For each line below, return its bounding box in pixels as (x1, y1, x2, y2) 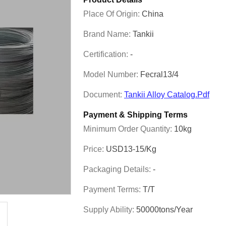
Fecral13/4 (140, 70, 179, 79)
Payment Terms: (83, 185, 143, 194)
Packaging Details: (83, 165, 153, 174)
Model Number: (83, 70, 140, 79)
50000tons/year (136, 205, 193, 214)
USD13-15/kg (106, 145, 156, 153)
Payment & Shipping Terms (83, 110, 188, 119)
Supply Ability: (83, 205, 136, 214)
